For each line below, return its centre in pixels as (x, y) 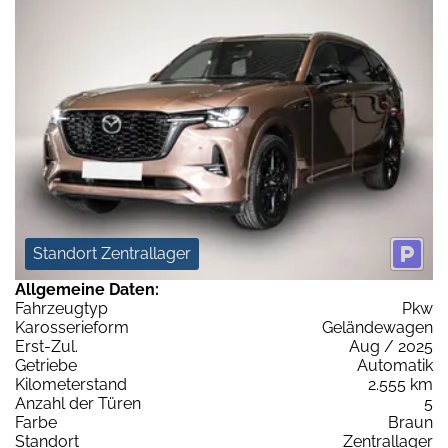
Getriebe (46, 365)
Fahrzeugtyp (61, 308)
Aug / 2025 (391, 346)
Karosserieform (72, 327)
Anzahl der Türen (78, 403)
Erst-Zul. (46, 346)
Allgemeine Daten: (87, 289)
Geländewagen (377, 327)
